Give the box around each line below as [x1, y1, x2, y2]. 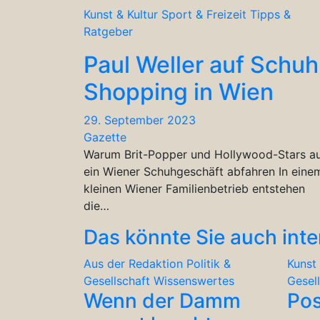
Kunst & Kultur [84, 6, 158, 21]
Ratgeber [84, 24, 133, 39]
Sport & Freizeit [161, 6, 246, 21]
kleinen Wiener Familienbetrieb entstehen [84, 181, 305, 196]
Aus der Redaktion [84, 256, 183, 271]
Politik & [186, 256, 231, 271]
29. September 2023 [84, 112, 196, 127]
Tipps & [250, 6, 291, 21]
